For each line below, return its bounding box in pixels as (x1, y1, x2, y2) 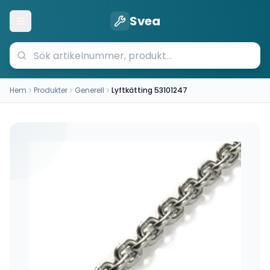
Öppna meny (19, 20, 77, 33)
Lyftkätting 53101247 (111, 85, 187, 95)
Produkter (34, 85, 67, 95)
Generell (75, 85, 104, 95)
